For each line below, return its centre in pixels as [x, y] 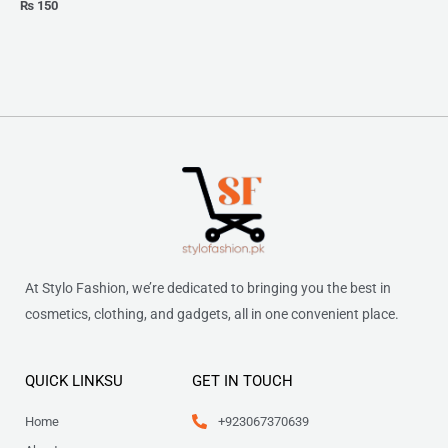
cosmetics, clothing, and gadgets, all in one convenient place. [212, 314]
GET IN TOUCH [243, 380]
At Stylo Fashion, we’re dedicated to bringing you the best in [208, 288]
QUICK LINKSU [74, 380]
